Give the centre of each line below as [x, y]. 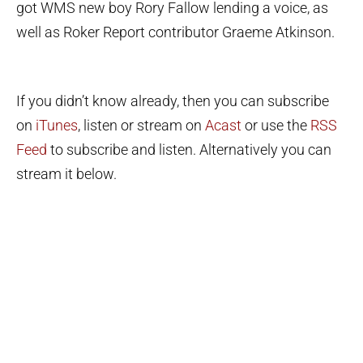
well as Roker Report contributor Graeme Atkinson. [175, 32]
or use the [276, 126]
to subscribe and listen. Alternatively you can [189, 150]
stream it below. [66, 174]
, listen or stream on [141, 126]
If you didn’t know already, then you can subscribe [173, 101]
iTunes [57, 126]
